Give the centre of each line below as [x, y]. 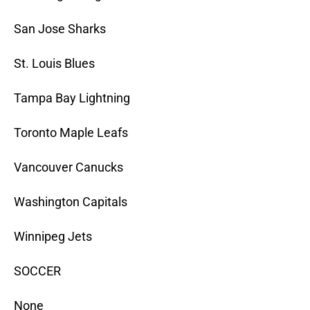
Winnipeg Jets [53, 237]
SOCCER [37, 271]
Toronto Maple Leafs [71, 133]
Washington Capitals [71, 202]
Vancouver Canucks [69, 167]
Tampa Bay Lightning [72, 98]
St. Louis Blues [54, 64]
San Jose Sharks [60, 29]
